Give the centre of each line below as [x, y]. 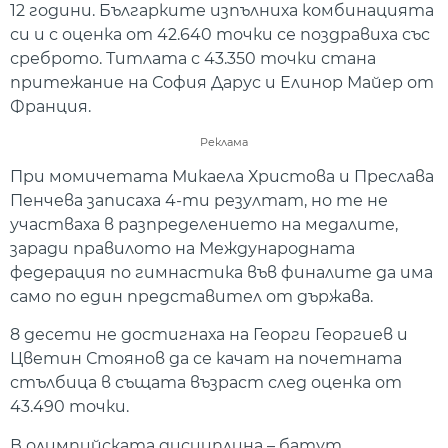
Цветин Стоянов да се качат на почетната [206, 359]
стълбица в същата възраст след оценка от [206, 383]
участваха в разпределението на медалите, [204, 224]
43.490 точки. [69, 407]
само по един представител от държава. [191, 296]
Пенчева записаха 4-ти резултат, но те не [199, 200]
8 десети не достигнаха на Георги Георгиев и [209, 335]
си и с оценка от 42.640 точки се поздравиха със [220, 34]
